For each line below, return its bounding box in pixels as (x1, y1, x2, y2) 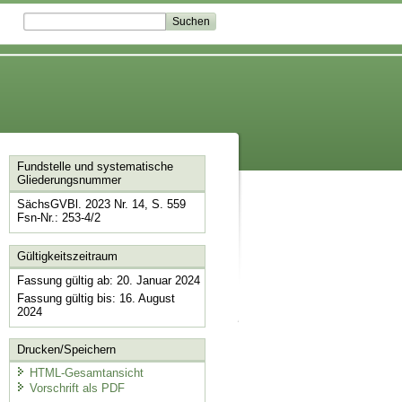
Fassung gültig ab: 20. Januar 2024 (16, 273, 200, 287)
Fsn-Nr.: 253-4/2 (16, 211, 100, 225)
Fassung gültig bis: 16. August (16, 291, 175, 305)
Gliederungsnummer (16, 173, 121, 188)
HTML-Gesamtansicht (29, 365, 144, 380)
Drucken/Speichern (16, 343, 116, 357)
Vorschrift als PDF (29, 381, 125, 396)
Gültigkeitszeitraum (16, 249, 118, 263)
